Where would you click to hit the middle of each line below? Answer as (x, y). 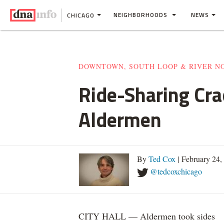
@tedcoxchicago (176, 171)
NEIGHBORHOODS (141, 15)
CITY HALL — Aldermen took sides (147, 216)
